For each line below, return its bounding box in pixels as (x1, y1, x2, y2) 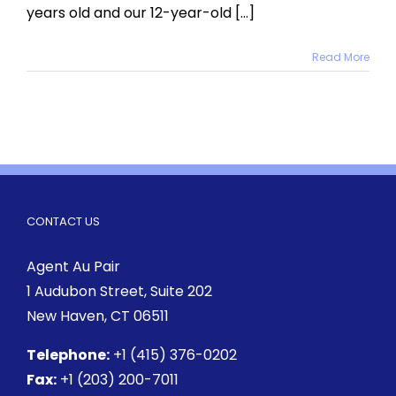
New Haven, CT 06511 (27, 306, 169, 327)
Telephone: (27, 345, 110, 366)
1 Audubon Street (27, 281, 144, 302)
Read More (312, 49, 369, 65)
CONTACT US (27, 213, 100, 231)
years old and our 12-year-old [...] (27, 3, 255, 24)
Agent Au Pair (27, 256, 120, 278)
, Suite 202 (144, 281, 212, 302)
